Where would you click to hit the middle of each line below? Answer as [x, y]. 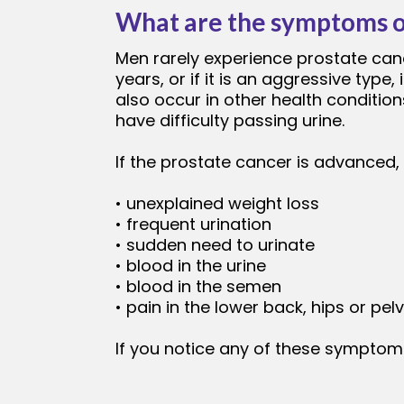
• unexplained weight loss [217, 204]
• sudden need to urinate [215, 245]
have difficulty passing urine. [230, 121]
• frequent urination [193, 225]
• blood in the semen [198, 287]
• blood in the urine [191, 266]
